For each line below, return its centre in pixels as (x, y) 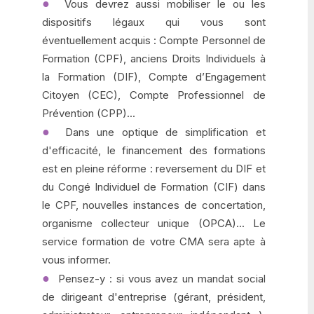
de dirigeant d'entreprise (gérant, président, (154, 297)
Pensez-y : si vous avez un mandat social (160, 279)
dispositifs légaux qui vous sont (154, 22)
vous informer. (76, 260)
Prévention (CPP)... (89, 113)
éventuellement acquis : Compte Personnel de (154, 40)
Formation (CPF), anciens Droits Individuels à (154, 59)
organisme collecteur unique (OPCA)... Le (154, 223)
